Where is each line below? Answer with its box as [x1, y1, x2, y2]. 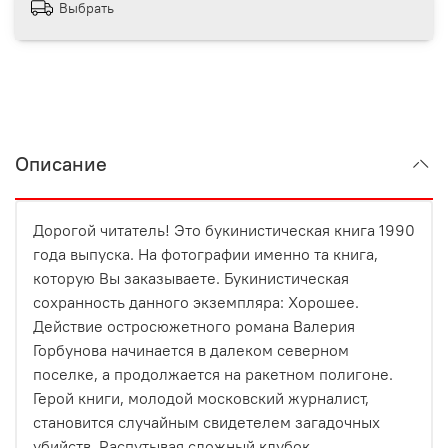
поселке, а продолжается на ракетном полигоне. [33, 363, 393, 384]
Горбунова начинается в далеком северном [33, 339, 349, 360]
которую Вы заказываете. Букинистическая [33, 267, 349, 288]
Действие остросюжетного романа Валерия [33, 315, 355, 336]
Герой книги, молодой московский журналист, [33, 387, 369, 408]
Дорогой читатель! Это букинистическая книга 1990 [33, 219, 415, 240]
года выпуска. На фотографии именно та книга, [33, 243, 378, 264]
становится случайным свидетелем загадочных [33, 411, 380, 432]
